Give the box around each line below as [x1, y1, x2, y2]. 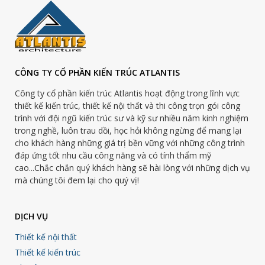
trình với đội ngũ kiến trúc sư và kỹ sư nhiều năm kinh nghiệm [15, 112, 248, 124]
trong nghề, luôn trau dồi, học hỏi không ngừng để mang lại [15, 124, 241, 136]
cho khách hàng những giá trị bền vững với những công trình [15, 137, 245, 148]
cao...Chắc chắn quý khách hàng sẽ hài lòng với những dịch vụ [15, 161, 250, 173]
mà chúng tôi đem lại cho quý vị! [15, 174, 139, 186]
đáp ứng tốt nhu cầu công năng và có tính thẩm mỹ [15, 149, 211, 161]
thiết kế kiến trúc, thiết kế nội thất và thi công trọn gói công [15, 99, 240, 111]
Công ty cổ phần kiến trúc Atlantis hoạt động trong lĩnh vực [15, 87, 240, 99]
